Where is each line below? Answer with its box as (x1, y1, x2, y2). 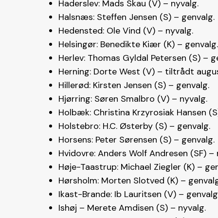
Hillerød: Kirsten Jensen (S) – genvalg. (58, 79, 209, 91)
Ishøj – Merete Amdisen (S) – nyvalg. (58, 202, 206, 214)
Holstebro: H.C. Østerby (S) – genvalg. (58, 120, 210, 132)
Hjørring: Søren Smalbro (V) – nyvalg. (58, 93, 207, 105)
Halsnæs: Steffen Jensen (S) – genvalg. (58, 11, 215, 23)
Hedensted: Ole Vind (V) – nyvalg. (58, 25, 193, 37)
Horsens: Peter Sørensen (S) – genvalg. (58, 134, 215, 146)
